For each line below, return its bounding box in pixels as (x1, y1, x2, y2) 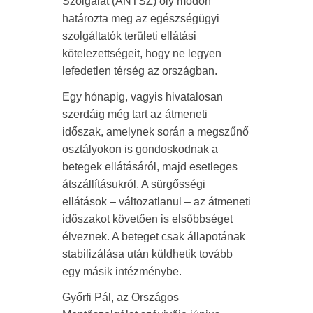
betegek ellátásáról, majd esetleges (62, 160, 238, 173)
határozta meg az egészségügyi (62, 12, 219, 24)
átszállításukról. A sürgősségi (62, 177, 205, 190)
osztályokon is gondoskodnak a (62, 143, 218, 155)
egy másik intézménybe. (62, 265, 182, 277)
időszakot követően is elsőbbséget (62, 212, 233, 225)
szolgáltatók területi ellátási (62, 29, 196, 42)
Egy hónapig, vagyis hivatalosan (62, 90, 223, 103)
